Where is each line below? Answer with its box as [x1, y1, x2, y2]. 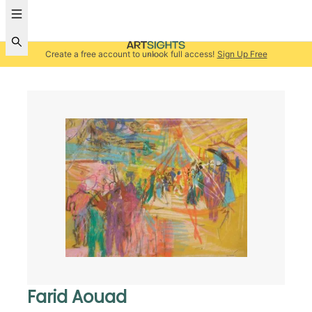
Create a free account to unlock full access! [45, 49, 214, 59]
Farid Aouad [27, 286, 127, 309]
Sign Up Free [217, 49, 267, 59]
